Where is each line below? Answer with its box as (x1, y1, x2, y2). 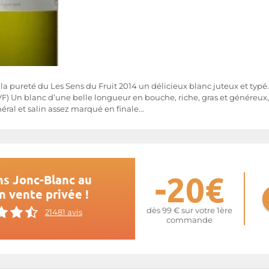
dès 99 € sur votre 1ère (146, 206, 232, 215)
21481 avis (44, 207, 82, 217)
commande (166, 216, 213, 225)
